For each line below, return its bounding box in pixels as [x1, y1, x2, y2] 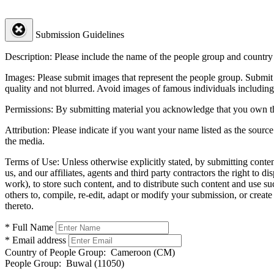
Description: [5, 51, 52, 62]
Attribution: [5, 124, 50, 135]
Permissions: [5, 103, 53, 114]
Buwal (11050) [61, 257, 124, 268]
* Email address [5, 234, 66, 245]
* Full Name [5, 221, 53, 232]
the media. [5, 135, 45, 146]
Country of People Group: [5, 246, 106, 257]
